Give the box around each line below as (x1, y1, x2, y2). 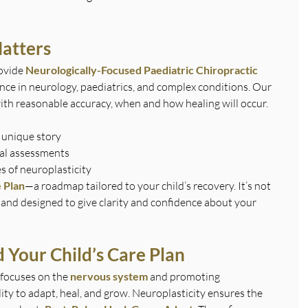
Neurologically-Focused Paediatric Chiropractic (25, 63, 260, 76)
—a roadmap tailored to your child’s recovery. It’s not (25, 178, 273, 192)
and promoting (148, 269, 222, 283)
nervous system (70, 269, 148, 283)
